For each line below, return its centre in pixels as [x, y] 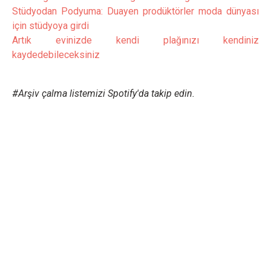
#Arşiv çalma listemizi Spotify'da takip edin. [103, 94]
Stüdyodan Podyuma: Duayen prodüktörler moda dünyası [135, 11]
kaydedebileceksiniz [56, 55]
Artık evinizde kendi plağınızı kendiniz [135, 41]
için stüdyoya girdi [51, 26]
